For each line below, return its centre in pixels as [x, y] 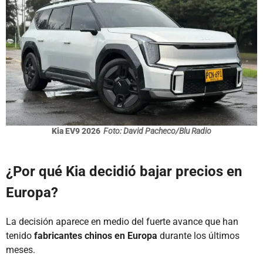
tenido [20, 236]
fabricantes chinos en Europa [96, 236]
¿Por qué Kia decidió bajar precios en [124, 172]
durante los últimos [198, 236]
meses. [21, 250]
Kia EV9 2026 [76, 131]
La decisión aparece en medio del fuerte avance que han [122, 222]
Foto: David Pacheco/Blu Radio [157, 131]
